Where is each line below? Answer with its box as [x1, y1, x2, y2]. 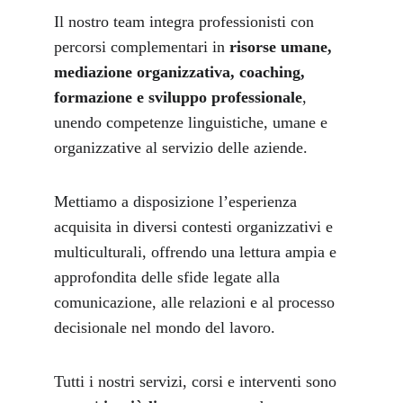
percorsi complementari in [54, 38, 225, 56]
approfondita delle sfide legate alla [54, 268, 284, 286]
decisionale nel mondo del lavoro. [54, 318, 275, 336]
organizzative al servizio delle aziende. [54, 139, 308, 157]
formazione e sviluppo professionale [54, 88, 302, 106]
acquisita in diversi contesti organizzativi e [54, 218, 337, 236]
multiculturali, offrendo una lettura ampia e [54, 243, 341, 261]
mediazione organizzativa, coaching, [54, 63, 309, 81]
